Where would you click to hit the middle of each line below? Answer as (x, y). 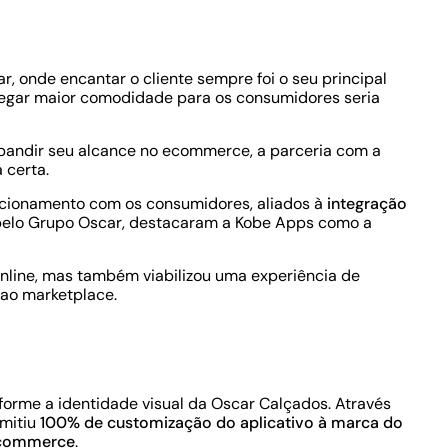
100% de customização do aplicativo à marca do (221, 422)
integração (367, 203)
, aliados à (288, 203)
